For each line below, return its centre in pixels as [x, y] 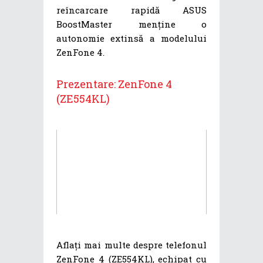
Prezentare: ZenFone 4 [114, 84]
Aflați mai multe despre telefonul [131, 245]
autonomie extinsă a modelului [131, 38]
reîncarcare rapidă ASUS [131, 10]
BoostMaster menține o [131, 24]
